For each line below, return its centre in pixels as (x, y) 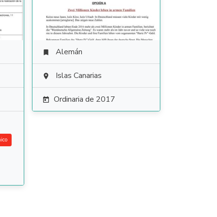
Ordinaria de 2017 (84, 99)
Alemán (69, 52)
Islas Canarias (78, 76)
